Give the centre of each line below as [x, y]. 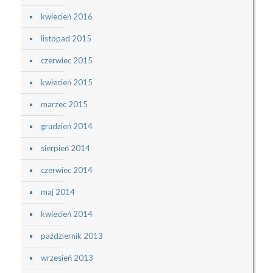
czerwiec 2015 [66, 60]
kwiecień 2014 [66, 214]
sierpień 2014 [65, 148]
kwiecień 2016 [66, 16]
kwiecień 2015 [66, 82]
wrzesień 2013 [67, 257]
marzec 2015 [64, 104]
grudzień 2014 [66, 126]
